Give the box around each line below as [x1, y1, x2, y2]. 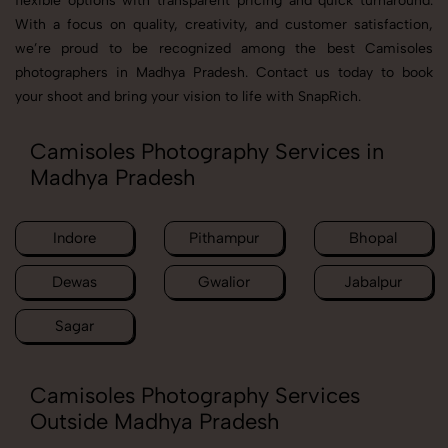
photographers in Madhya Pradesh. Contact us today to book [15, 64, 433, 82]
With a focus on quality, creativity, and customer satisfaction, [15, 16, 433, 34]
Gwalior [197, 273, 250, 292]
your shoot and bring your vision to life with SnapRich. [15, 88, 361, 106]
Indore [53, 229, 97, 248]
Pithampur [188, 229, 259, 248]
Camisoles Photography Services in [30, 138, 384, 166]
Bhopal [349, 229, 398, 248]
